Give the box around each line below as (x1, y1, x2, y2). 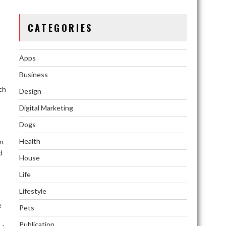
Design (19, 86, 41, 95)
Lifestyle (19, 186, 46, 195)
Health (19, 136, 40, 145)
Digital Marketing (19, 103, 73, 112)
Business (19, 70, 48, 79)
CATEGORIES (27, 21, 93, 34)
